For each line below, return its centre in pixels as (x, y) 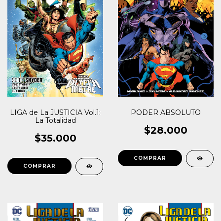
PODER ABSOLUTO (166, 112)
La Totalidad (55, 120)
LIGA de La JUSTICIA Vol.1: (55, 112)
